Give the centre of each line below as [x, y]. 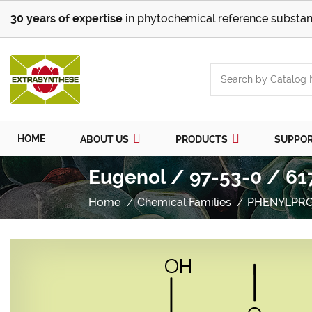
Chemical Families [184, 202]
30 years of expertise [67, 18]
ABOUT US [106, 140]
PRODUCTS [203, 140]
